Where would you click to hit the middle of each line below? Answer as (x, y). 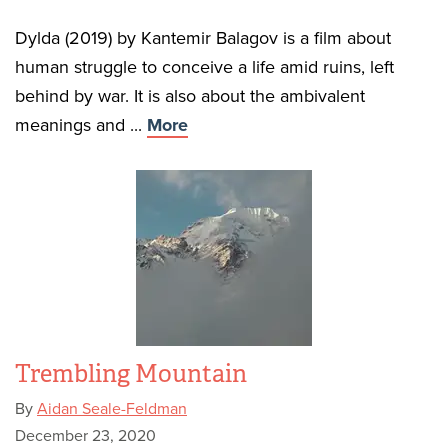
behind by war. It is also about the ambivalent (190, 96)
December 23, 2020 (85, 436)
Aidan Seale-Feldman (112, 409)
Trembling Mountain (131, 374)
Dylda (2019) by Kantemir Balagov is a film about (203, 38)
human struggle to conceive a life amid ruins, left (204, 67)
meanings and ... (81, 125)
